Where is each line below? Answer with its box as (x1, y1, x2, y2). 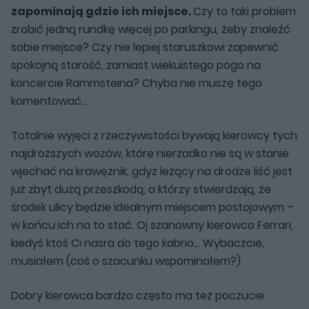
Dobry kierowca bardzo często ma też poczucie (11, 287, 264, 303)
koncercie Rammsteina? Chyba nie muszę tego (11, 74, 262, 91)
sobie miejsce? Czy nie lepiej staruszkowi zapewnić (11, 39, 279, 55)
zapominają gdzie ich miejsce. (11, 3, 193, 19)
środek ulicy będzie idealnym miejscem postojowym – (11, 199, 294, 215)
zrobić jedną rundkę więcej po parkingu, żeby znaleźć (11, 21, 290, 37)
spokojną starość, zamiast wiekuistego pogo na (11, 57, 261, 73)
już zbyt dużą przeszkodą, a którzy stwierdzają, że (11, 181, 271, 197)
